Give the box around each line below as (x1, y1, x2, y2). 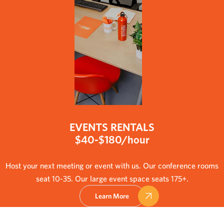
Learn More (95, 191, 129, 200)
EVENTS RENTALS (69, 120, 154, 133)
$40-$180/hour (74, 132, 149, 146)
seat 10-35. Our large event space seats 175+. (35, 173, 188, 183)
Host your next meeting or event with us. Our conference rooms (5, 160, 218, 170)
